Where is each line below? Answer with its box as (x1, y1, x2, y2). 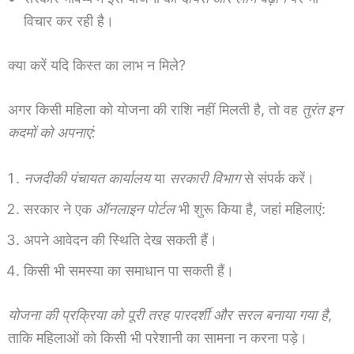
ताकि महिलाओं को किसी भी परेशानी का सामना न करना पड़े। (8, 330, 307, 347)
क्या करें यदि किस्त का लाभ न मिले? (8, 57, 186, 74)
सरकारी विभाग (169, 170, 240, 187)
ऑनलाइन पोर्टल (96, 201, 175, 218)
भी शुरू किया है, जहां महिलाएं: (175, 201, 326, 218)
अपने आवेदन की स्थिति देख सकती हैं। (24, 232, 217, 249)
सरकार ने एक (24, 201, 96, 218)
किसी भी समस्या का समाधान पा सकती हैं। (24, 262, 234, 280)
